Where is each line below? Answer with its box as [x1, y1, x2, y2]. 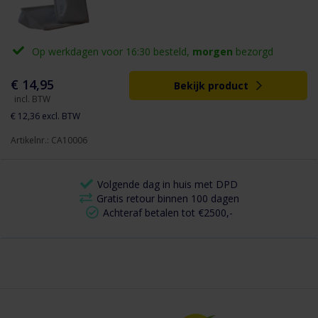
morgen [192, 45, 233, 59]
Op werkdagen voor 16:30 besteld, [32, 45, 192, 59]
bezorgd [233, 45, 273, 59]
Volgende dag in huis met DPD [97, 177, 238, 192]
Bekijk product [174, 79, 249, 93]
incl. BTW [14, 93, 50, 106]
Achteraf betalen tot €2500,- [102, 206, 233, 220]
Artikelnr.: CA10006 [11, 134, 87, 147]
